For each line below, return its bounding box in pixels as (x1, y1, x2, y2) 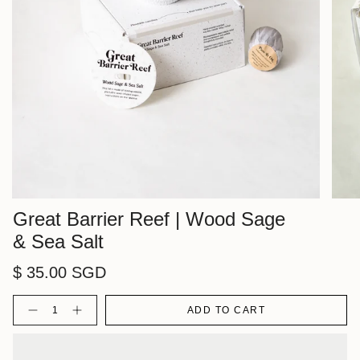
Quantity (12, 293, 48, 305)
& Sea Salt (13, 230, 104, 252)
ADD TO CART (186, 304, 266, 316)
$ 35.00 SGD (13, 264, 106, 282)
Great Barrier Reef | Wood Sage (13, 207, 285, 230)
